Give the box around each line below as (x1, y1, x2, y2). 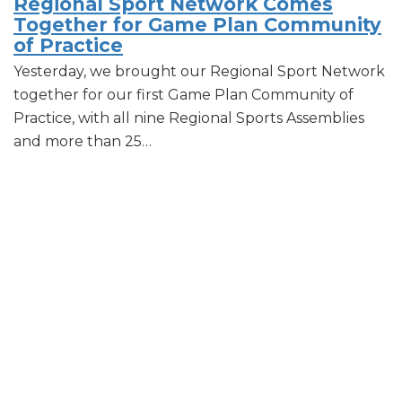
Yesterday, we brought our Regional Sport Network (13, 62, 385, 80)
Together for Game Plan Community (13, 13, 381, 36)
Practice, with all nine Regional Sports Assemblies (13, 109, 364, 127)
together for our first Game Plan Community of (13, 85, 354, 103)
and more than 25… (13, 132, 152, 150)
